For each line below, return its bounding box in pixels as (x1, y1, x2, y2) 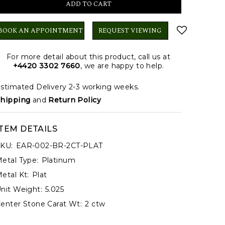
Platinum (41, 156, 75, 165)
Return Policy (48, 95, 101, 105)
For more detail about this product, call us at (6, 52, 171, 62)
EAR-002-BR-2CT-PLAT (16, 141, 103, 151)
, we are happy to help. (80, 61, 164, 71)
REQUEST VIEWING (98, 26, 162, 36)
